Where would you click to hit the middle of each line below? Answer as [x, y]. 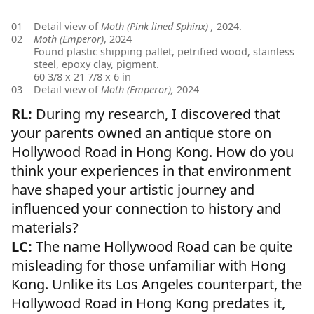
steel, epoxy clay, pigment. [96, 64]
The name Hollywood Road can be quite [162, 247]
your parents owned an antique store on [141, 133]
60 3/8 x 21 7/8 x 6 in [82, 77]
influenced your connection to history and [146, 209]
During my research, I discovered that [156, 114]
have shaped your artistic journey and [133, 190]
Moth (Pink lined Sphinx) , [157, 27]
